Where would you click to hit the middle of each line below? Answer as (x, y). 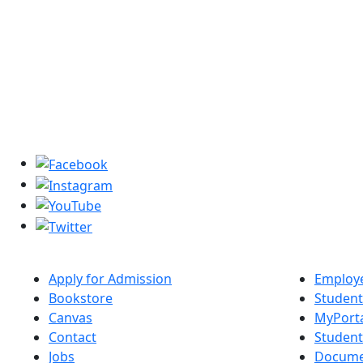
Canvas (70, 318)
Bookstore (81, 299)
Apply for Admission (110, 279)
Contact (73, 337)
